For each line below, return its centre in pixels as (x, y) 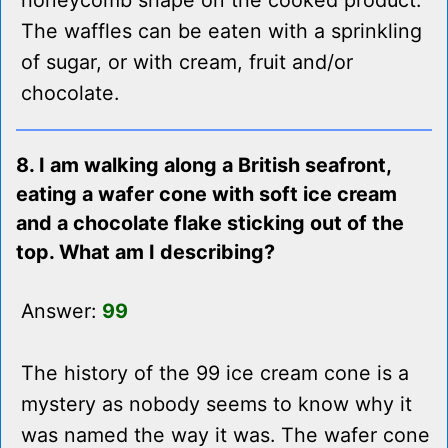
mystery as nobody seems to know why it (216, 404)
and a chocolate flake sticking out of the (210, 223)
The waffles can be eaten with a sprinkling (221, 31)
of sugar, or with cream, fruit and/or (187, 62)
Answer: (61, 311)
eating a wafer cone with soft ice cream (206, 194)
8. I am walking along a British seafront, (203, 165)
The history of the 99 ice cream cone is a (215, 373)
